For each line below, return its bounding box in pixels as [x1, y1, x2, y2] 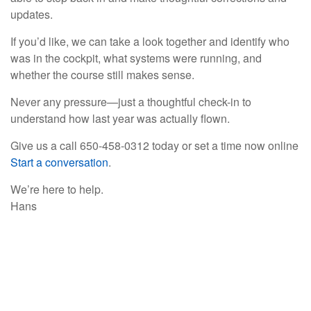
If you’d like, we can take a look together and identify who [10, 33, 289, 49]
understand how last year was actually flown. [10, 110, 230, 126]
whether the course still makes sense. [10, 66, 194, 83]
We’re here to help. [10, 180, 103, 197]
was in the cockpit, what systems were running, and [10, 49, 262, 66]
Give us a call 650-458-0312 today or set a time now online [10, 137, 299, 153]
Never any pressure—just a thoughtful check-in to [10, 93, 251, 110]
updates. [10, 6, 53, 22]
